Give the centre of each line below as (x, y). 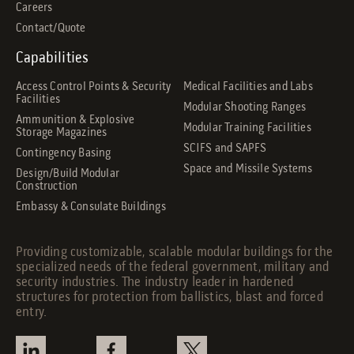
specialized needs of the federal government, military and (173, 267)
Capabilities (53, 58)
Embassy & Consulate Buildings (91, 207)
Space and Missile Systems (248, 169)
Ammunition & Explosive (75, 120)
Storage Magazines (62, 132)
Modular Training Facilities (247, 128)
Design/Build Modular (68, 173)
